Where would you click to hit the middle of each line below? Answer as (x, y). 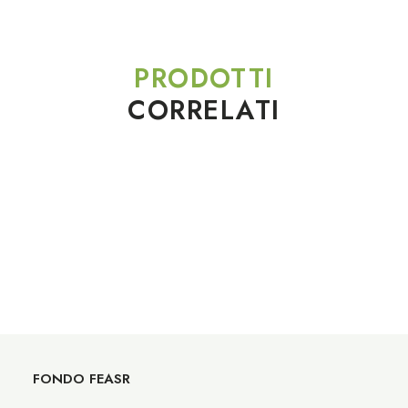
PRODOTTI (204, 78)
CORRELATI (204, 110)
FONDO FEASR (82, 379)
